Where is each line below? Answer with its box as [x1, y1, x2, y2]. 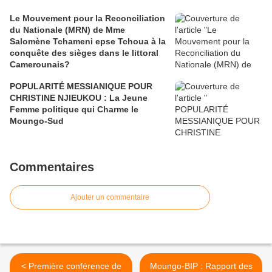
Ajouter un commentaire [70, 193, 149, 202]
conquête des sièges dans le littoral [10, 48, 158, 58]
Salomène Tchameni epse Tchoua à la [10, 36, 166, 47]
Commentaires [10, 160, 94, 174]
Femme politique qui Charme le [10, 104, 138, 115]
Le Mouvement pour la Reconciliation [10, 13, 165, 24]
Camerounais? [10, 59, 70, 70]
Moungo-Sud [10, 116, 64, 126]
